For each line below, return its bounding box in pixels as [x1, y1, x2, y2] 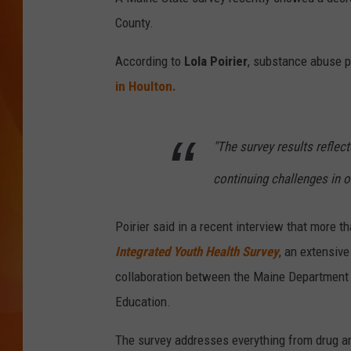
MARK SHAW [257, 25, 315, 38]
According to [115, 53, 184, 70]
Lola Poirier [184, 53, 248, 70]
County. [115, 15, 154, 31]
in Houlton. [115, 78, 176, 95]
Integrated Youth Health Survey [115, 244, 279, 260]
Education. [115, 294, 171, 310]
